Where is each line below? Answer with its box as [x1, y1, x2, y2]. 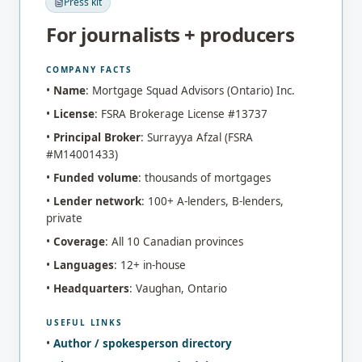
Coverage [53, 234, 105, 249]
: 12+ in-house [114, 257, 186, 272]
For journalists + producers [46, 20, 295, 48]
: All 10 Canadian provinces [105, 234, 243, 249]
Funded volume [53, 170, 138, 185]
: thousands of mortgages [138, 170, 271, 185]
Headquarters [53, 280, 129, 296]
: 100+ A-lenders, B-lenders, [141, 193, 284, 208]
